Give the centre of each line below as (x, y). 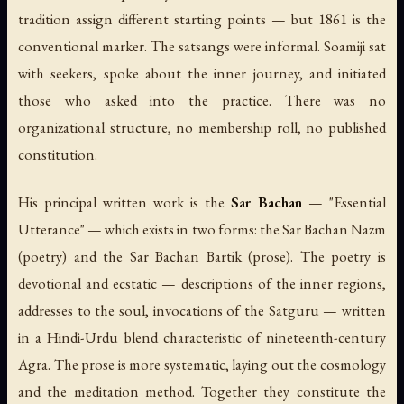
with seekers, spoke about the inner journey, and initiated (202, 73)
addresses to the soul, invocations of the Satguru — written (202, 311)
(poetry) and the (74, 257)
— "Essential (344, 202)
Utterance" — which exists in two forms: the (150, 230)
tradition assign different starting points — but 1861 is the (202, 18)
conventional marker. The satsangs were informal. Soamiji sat (202, 46)
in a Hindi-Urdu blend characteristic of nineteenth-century (202, 338)
